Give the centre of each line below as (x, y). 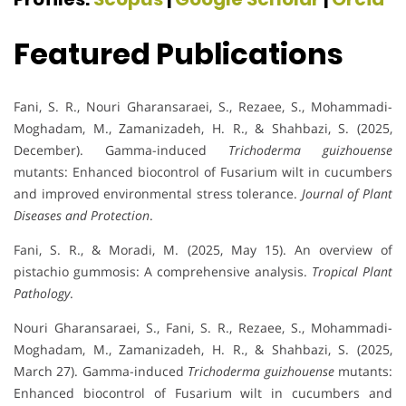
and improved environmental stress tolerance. (158, 194)
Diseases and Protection (82, 216)
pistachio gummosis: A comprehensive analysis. (163, 272)
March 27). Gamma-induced (101, 372)
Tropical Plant (352, 272)
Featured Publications (179, 53)
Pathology (42, 294)
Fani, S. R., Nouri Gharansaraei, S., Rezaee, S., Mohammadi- (203, 107)
